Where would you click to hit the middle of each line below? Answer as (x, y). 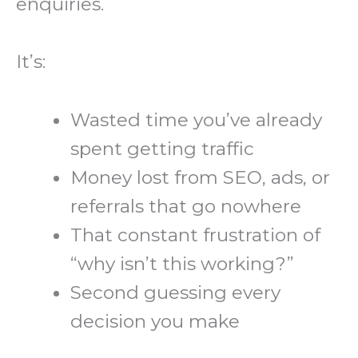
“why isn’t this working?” (183, 263)
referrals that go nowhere (186, 206)
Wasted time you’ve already (197, 119)
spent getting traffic (163, 148)
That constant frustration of (196, 235)
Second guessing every (176, 292)
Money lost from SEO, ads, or (201, 177)
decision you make (155, 321)
